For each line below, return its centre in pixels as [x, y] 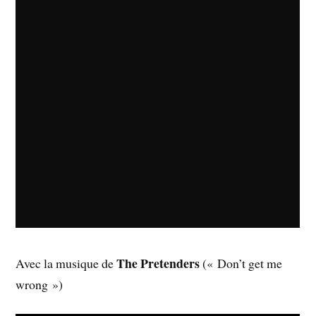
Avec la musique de [66, 263]
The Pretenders [158, 263]
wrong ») [39, 284]
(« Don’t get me [241, 263]
